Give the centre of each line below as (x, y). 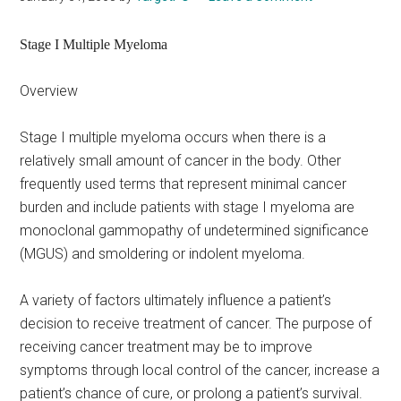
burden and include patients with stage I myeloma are (188, 207)
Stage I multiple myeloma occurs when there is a (173, 137)
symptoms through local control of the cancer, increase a (200, 370)
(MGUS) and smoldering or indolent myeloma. (163, 254)
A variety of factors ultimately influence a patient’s (176, 300)
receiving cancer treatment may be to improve (166, 347)
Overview (49, 91)
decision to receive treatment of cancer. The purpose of (196, 324)
